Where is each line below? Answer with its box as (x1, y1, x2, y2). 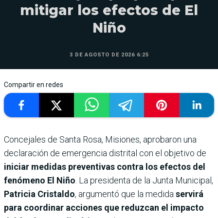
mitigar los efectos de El (20, 1, 198, 18)
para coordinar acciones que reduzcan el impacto (4, 202, 204, 213)
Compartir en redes (4, 80, 63, 89)
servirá (176, 188, 203, 199)
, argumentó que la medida (75, 188, 176, 199)
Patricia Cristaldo (4, 188, 75, 199)
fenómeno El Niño (4, 175, 75, 185)
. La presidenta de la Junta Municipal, (75, 175, 213, 185)
